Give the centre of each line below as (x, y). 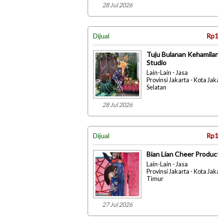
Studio (156, 63)
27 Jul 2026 (117, 205)
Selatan (156, 87)
